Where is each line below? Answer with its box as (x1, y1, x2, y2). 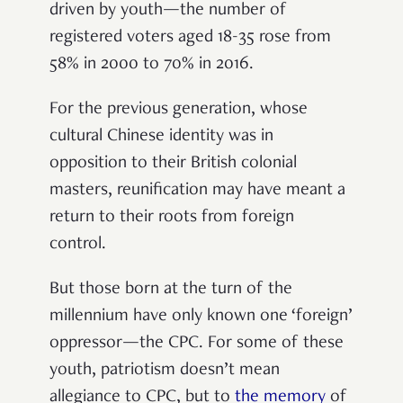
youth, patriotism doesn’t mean (49, 362, 280, 381)
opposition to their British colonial (49, 155, 297, 174)
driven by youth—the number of (49, 2, 287, 21)
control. (49, 236, 106, 255)
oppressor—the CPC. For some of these (49, 335, 344, 354)
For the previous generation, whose (49, 101, 308, 120)
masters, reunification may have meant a (49, 182, 345, 201)
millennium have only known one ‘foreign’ (49, 308, 352, 327)
